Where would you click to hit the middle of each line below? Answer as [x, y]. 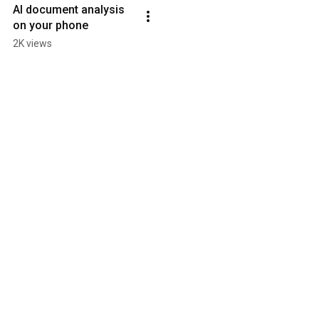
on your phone [51, 26]
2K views [32, 44]
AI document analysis [69, 10]
